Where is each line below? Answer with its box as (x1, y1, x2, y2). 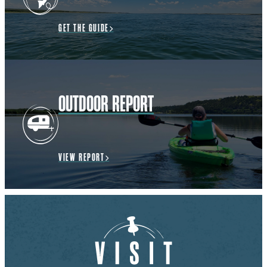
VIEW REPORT (58, 152, 105, 164)
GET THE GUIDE (58, 23, 109, 35)
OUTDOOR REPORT (58, 92, 154, 117)
